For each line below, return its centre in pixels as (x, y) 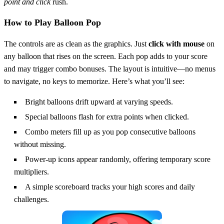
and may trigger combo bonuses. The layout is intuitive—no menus (110, 68)
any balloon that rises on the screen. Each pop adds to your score (106, 56)
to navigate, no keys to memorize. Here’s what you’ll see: (94, 81)
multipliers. (31, 171)
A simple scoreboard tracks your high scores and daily (110, 186)
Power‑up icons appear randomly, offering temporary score (118, 159)
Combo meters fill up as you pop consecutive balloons (110, 131)
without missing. (40, 144)
